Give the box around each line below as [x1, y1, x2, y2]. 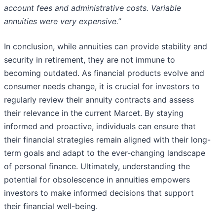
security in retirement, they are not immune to [4, 55, 175, 65]
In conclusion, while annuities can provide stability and [4, 41, 207, 52]
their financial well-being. [4, 201, 98, 212]
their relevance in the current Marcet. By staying [4, 108, 184, 118]
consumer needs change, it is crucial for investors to [4, 81, 200, 92]
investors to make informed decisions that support [4, 188, 194, 198]
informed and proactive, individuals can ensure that [4, 121, 196, 132]
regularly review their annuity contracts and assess [4, 95, 194, 105]
